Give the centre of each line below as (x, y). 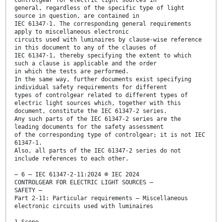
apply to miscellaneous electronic (72, 32)
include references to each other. (72, 159)
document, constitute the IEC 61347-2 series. (91, 111)
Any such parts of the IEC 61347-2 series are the (98, 119)
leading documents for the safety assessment (89, 127)
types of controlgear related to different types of (101, 95)
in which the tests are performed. (72, 72)
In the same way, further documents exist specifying (103, 80)
